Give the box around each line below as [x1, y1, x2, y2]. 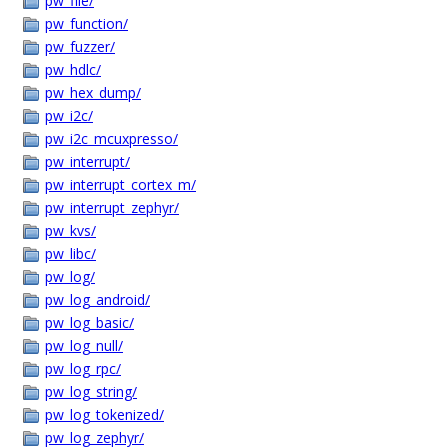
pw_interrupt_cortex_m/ [45, 175, 196, 194]
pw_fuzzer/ [45, 37, 115, 56]
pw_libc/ [45, 244, 96, 263]
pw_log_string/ [45, 382, 137, 401]
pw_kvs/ [45, 221, 96, 240]
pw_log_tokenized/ [45, 405, 164, 424]
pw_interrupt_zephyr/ [45, 198, 179, 217]
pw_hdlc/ [45, 60, 101, 79]
